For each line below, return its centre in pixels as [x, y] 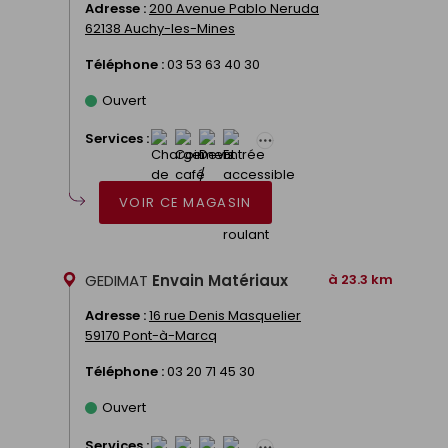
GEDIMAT [118, 280]
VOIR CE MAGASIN [185, 202]
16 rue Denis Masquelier [225, 315]
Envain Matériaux [220, 280]
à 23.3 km [360, 279]
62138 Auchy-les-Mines [160, 28]
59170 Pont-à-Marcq [151, 335]
